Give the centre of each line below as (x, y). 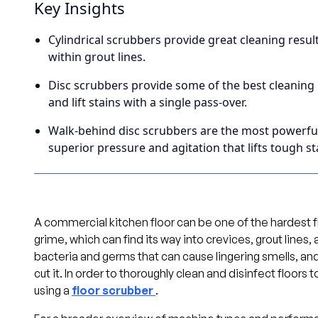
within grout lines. (97, 56)
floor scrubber (113, 290)
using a (53, 290)
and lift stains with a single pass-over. (148, 102)
